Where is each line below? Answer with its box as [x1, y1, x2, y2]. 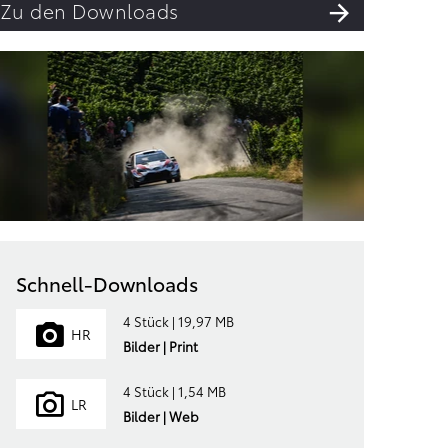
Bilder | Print [122, 337, 198, 355]
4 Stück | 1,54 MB [122, 382, 226, 400]
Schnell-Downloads [16, 268, 199, 297]
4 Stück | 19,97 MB [122, 312, 234, 330]
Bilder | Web [122, 407, 199, 425]
